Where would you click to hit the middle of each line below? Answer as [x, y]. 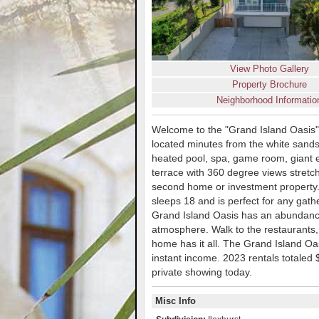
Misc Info [176, 300]
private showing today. [202, 272]
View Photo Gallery [269, 68]
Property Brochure [269, 84]
